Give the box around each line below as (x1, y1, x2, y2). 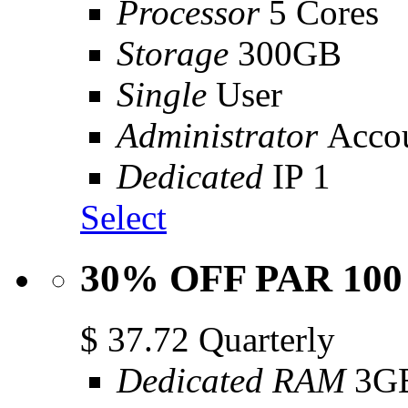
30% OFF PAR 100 (80, 256, 403, 300)
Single (117, 75, 207, 114)
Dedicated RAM (117, 360, 345, 400)
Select (80, 198, 167, 237)
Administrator (117, 116, 327, 155)
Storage (117, 34, 238, 73)
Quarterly (199, 319, 335, 359)
